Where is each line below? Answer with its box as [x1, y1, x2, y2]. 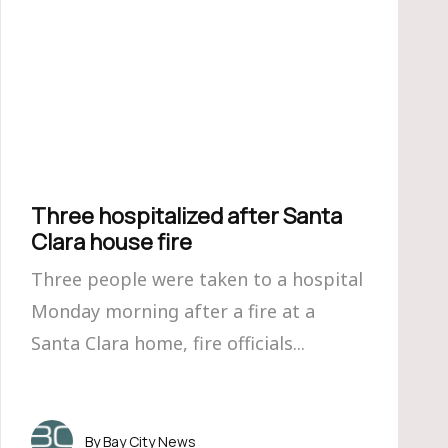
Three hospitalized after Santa [31, 201, 342, 231]
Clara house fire [31, 227, 192, 257]
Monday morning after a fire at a [31, 299, 315, 323]
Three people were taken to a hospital [31, 267, 363, 291]
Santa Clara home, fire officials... [31, 331, 305, 355]
